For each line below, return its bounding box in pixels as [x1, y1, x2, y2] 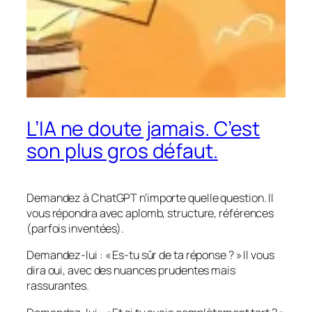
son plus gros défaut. [26, 137, 218, 165]
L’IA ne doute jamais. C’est [26, 115, 260, 143]
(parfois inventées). [26, 221, 124, 237]
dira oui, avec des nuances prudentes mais [26, 263, 235, 279]
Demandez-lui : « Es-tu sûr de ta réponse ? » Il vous [26, 247, 274, 263]
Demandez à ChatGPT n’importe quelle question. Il [26, 190, 274, 206]
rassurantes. [26, 278, 89, 294]
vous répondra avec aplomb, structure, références [26, 205, 274, 221]
